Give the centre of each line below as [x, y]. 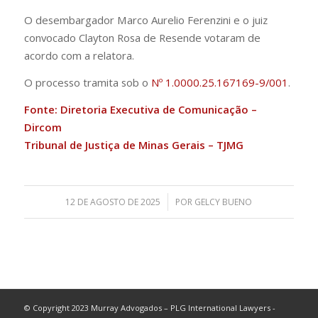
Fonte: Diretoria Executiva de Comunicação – [140, 109]
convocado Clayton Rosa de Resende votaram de [142, 38]
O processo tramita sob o [87, 82]
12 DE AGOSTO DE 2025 [113, 202]
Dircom [43, 127]
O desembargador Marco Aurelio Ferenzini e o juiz [146, 20]
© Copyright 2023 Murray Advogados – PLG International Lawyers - [149, 308]
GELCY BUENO [224, 202]
